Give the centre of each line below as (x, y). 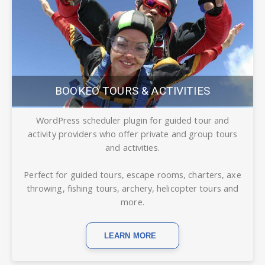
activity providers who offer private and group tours (132, 133)
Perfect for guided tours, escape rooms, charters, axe (132, 174)
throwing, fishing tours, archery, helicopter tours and (132, 188)
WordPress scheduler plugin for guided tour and (132, 120)
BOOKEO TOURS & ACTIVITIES (132, 91)
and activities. (132, 147)
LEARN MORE (130, 235)
